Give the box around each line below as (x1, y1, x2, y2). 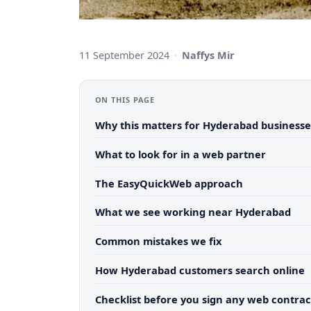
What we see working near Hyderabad (94, 205, 291, 219)
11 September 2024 (79, 49, 169, 62)
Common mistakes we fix (94, 234, 222, 249)
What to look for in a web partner (94, 146, 266, 161)
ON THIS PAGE (94, 94, 155, 105)
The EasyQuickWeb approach (94, 176, 243, 190)
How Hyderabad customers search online (94, 263, 305, 278)
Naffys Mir (182, 49, 235, 62)
